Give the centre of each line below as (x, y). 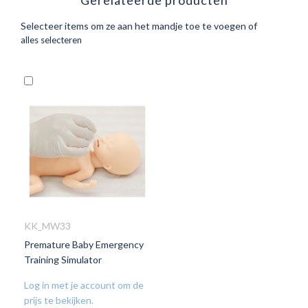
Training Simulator (63, 260)
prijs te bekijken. (59, 300)
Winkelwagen (70, 96)
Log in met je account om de (84, 285)
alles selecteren (51, 40)
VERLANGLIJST (85, 292)
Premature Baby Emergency (84, 244)
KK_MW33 (47, 226)
